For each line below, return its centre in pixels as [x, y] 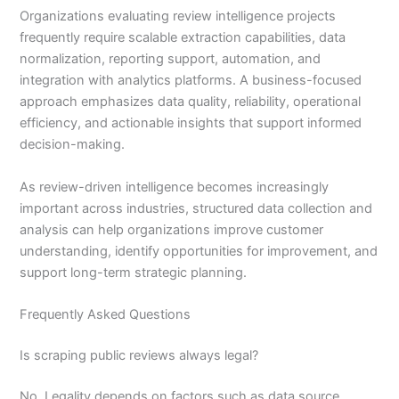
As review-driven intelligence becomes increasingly [175, 187]
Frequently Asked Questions [106, 314]
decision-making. [73, 145]
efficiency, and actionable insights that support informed [191, 123]
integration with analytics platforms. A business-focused [191, 81]
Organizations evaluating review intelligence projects [178, 16]
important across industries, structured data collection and [196, 208]
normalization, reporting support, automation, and [171, 59]
